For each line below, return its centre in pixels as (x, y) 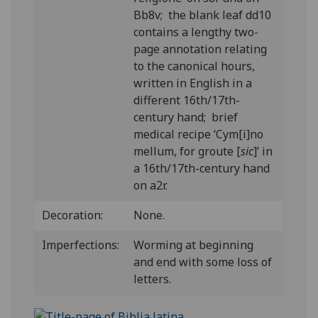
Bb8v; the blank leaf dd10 (203, 15)
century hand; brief (186, 117)
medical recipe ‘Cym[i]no (199, 134)
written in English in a (193, 83)
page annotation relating (201, 49)
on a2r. (151, 185)
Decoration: (73, 215)
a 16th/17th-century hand (202, 168)
